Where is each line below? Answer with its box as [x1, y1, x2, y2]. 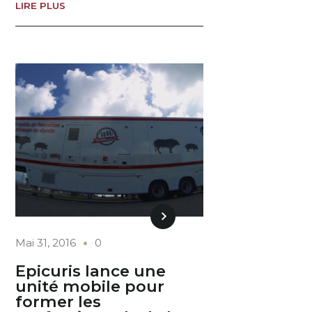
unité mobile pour [15, 276, 165, 297]
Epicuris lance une [15, 261, 166, 281]
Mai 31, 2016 [15, 235, 77, 249]
